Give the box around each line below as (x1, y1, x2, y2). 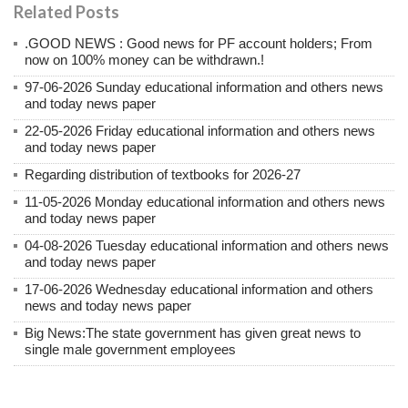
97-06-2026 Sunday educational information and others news (25, 79, 383, 96)
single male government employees (25, 342, 236, 358)
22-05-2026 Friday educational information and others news (25, 123, 375, 139)
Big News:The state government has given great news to (25, 325, 361, 342)
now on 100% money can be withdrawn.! (25, 52, 264, 68)
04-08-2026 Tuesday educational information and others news (25, 238, 389, 254)
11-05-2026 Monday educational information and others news (25, 194, 385, 210)
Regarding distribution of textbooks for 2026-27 (25, 167, 301, 183)
